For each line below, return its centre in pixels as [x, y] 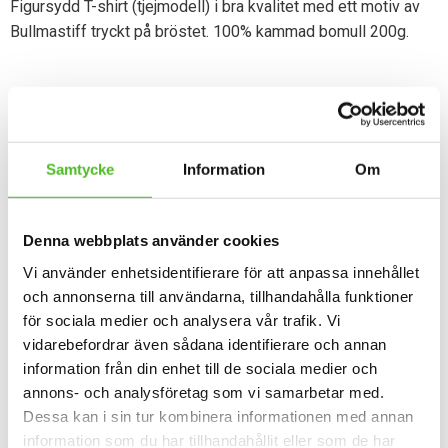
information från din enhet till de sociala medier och [200, 368]
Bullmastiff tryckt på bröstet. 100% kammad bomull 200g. [209, 31]
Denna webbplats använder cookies [151, 240]
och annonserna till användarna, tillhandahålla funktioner [218, 296]
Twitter [250, 132]
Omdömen [65, 211]
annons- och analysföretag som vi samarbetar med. [203, 392]
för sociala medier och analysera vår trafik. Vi [182, 320]
